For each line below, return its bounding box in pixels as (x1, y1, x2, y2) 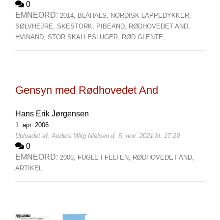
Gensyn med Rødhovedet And (15, 84, 158, 96)
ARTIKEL (15, 165, 42, 172)
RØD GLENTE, (121, 33, 165, 41)
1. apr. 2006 (15, 121, 49, 129)
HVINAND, (15, 33, 48, 41)
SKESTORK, (56, 23, 96, 30)
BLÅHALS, (77, 12, 110, 19)
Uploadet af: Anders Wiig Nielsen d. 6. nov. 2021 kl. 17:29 (15, 132, 180, 139)
